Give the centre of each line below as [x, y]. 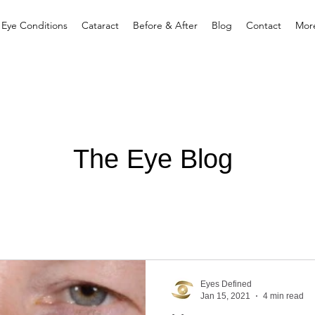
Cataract [100, 25]
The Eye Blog [157, 159]
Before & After [165, 25]
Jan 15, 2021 [225, 296]
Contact [263, 25]
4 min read [283, 296]
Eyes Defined [226, 284]
